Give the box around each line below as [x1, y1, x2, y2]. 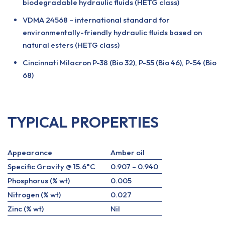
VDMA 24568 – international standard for [23, 15, 170, 25]
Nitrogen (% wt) [8, 190, 61, 199]
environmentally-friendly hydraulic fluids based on [23, 28, 202, 37]
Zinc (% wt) [8, 204, 44, 213]
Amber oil [110, 148, 145, 157]
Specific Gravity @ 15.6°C [8, 162, 95, 171]
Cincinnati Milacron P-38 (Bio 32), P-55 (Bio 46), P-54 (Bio [23, 58, 216, 67]
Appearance [8, 148, 52, 157]
